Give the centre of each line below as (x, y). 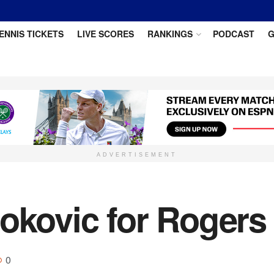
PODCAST (233, 34)
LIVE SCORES (105, 34)
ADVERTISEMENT (137, 155)
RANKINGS (170, 34)
